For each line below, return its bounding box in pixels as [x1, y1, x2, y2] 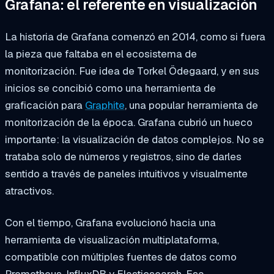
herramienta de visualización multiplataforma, [5, 232, 219, 246]
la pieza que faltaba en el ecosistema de [5, 46, 197, 61]
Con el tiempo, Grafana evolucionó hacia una [5, 215, 216, 229]
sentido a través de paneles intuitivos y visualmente [5, 166, 248, 180]
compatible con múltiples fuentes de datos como [5, 250, 237, 264]
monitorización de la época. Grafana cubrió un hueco [5, 115, 253, 129]
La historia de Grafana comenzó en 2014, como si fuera [5, 29, 265, 43]
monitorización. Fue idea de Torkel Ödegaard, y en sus [5, 64, 259, 78]
